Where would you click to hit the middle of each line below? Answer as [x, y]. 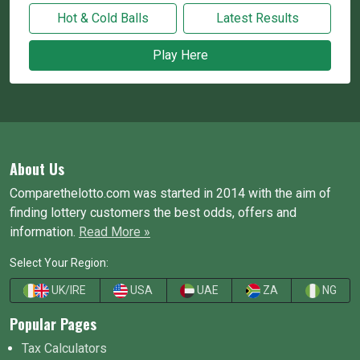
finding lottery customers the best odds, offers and [153, 212]
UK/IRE [68, 290]
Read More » [115, 231]
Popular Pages [53, 323]
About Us [37, 168]
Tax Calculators [64, 348]
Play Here [180, 55]
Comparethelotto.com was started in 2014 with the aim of [170, 193]
